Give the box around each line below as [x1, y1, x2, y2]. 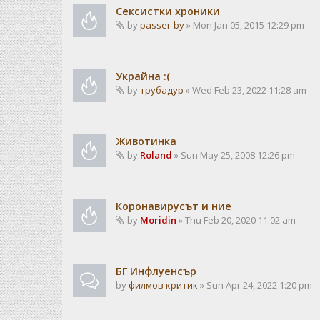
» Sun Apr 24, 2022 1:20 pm [198, 279, 312, 291]
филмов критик [129, 279, 198, 291]
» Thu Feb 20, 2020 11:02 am [176, 214, 296, 226]
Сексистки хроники [116, 4, 220, 18]
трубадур [140, 84, 184, 96]
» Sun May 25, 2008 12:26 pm [172, 149, 295, 161]
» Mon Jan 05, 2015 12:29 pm [184, 19, 304, 31]
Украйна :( [116, 69, 170, 83]
